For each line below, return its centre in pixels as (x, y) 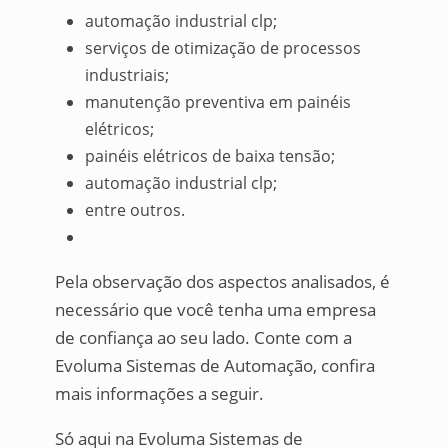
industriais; (126, 74)
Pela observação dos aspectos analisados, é (222, 281)
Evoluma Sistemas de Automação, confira (214, 365)
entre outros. (134, 209)
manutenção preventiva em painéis (217, 101)
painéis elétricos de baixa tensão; (209, 155)
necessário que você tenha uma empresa (215, 309)
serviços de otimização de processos (222, 47)
